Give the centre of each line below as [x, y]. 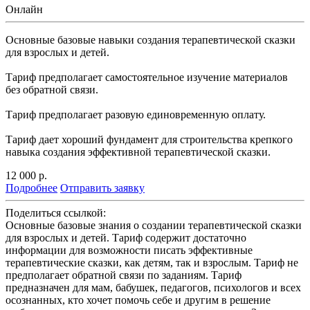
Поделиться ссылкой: [56, 212]
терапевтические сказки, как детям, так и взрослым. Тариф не [152, 262]
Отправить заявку [102, 188]
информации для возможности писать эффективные [129, 250]
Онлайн [24, 9]
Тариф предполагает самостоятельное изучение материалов [147, 77]
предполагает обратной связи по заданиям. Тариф [124, 275]
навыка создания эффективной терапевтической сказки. [138, 152]
